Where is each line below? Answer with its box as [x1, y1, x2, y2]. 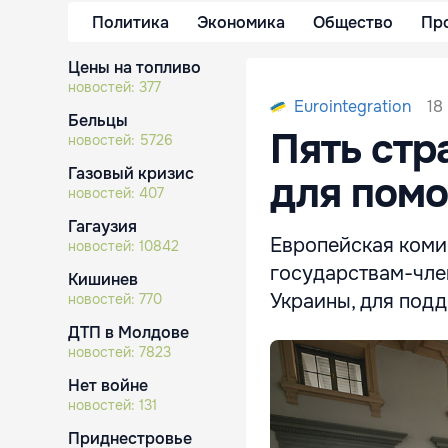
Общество [313, 11, 393, 33]
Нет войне [68, 375, 148, 396]
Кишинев [68, 269, 138, 290]
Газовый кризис [68, 163, 194, 184]
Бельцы [68, 110, 128, 131]
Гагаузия [68, 216, 137, 237]
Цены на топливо [68, 57, 201, 78]
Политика [92, 11, 169, 33]
